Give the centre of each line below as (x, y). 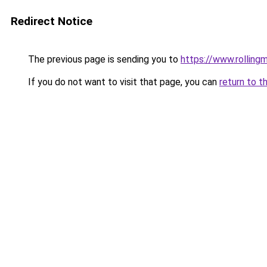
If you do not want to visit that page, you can (122, 82)
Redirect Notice (52, 21)
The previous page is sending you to (103, 59)
